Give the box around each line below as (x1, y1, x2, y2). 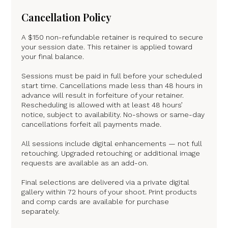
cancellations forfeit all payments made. (21, 120, 162, 128)
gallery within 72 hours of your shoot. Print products (21, 187, 197, 196)
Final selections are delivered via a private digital (21, 178, 190, 186)
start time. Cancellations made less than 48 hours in (21, 81, 203, 90)
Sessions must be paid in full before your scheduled (21, 71, 203, 80)
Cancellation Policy (21, 10, 112, 24)
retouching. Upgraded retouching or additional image (21, 149, 201, 157)
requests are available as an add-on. (21, 158, 149, 167)
